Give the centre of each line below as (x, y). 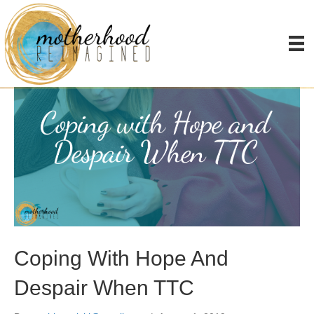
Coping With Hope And (121, 259)
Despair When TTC (104, 288)
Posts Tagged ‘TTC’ (69, 22)
